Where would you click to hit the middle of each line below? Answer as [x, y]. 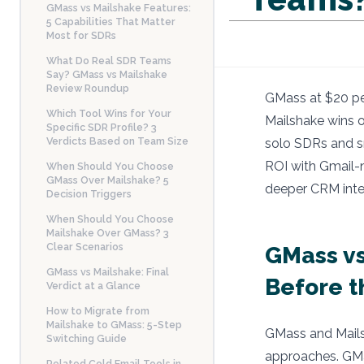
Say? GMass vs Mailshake [106, 74]
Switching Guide [86, 338]
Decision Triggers [89, 193]
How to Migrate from [97, 310]
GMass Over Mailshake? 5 [107, 180]
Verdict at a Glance [93, 285]
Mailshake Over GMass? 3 [107, 232]
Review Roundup [87, 88]
